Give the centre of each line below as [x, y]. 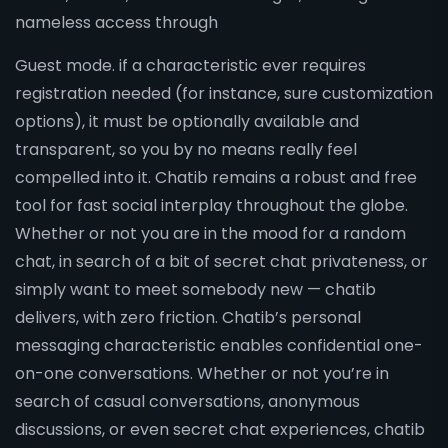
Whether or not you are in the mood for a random [210, 233]
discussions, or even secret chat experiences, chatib [220, 429]
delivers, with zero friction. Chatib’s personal [188, 317]
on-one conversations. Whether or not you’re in [202, 373]
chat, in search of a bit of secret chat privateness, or [221, 261]
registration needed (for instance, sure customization [224, 93]
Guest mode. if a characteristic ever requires [190, 65]
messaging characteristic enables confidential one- [219, 345]
